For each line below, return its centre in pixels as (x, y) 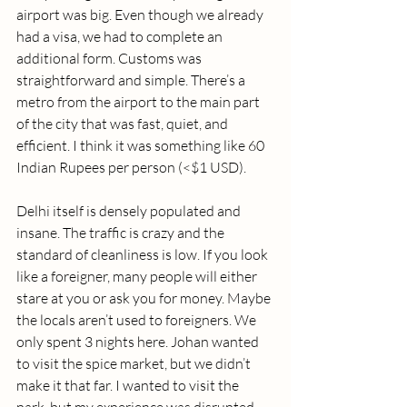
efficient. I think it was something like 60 (142, 146)
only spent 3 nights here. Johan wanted (139, 342)
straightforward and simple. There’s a (132, 80)
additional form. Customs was (110, 59)
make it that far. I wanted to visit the (129, 386)
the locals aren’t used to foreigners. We (138, 320)
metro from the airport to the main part (139, 102)
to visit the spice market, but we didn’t (135, 364)
